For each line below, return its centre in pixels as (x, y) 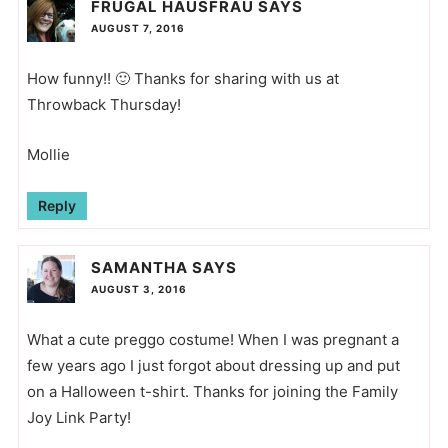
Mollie (48, 155)
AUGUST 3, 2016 (138, 288)
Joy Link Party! (78, 417)
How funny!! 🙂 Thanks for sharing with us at (182, 79)
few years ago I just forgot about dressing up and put (213, 365)
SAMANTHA (139, 267)
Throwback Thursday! (103, 105)
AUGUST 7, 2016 (137, 28)
